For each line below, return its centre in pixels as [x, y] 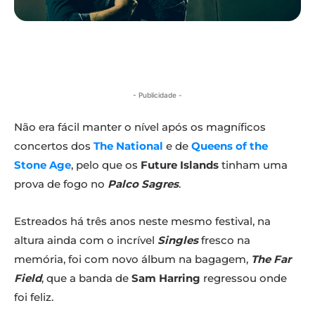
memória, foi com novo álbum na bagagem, [133, 259]
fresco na [226, 240]
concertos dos [54, 146]
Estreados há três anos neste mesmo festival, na [142, 221]
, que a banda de [86, 278]
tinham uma [253, 165]
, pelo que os [106, 165]
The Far [271, 259]
